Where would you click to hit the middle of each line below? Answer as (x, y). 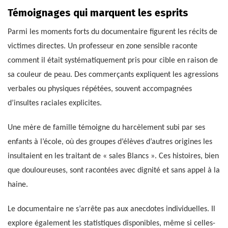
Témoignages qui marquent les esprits (98, 13)
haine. (18, 185)
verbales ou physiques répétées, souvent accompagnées (100, 89)
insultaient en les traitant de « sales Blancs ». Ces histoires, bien (113, 156)
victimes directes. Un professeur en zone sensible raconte (103, 47)
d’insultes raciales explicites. (55, 104)
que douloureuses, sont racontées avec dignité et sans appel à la (114, 171)
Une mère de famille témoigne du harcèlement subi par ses (106, 128)
